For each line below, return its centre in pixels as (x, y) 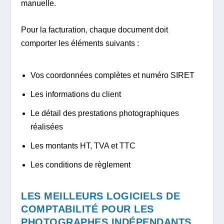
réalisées (46, 126)
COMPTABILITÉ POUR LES (87, 209)
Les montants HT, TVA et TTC (83, 146)
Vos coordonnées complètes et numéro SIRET (112, 75)
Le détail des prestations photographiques (104, 113)
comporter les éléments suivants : (80, 43)
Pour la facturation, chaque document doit (95, 29)
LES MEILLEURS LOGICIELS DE (101, 196)
